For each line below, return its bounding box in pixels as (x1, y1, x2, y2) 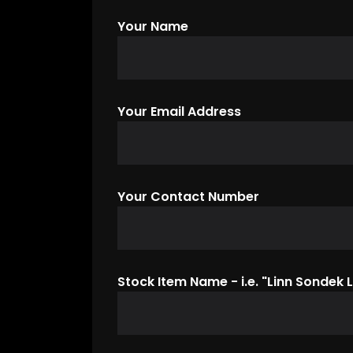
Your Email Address (117, 102, 241, 121)
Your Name (117, 17, 188, 36)
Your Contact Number (117, 188, 259, 206)
